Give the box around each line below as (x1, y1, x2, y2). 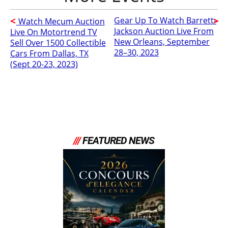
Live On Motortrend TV (10, 26, 97, 38)
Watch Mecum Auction (16, 16, 105, 27)
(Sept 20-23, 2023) (10, 59, 78, 70)
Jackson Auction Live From (113, 25, 214, 37)
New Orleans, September (113, 36, 210, 48)
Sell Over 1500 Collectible (10, 37, 106, 49)
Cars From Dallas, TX (10, 48, 89, 60)
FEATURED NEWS (82, 134, 155, 147)
